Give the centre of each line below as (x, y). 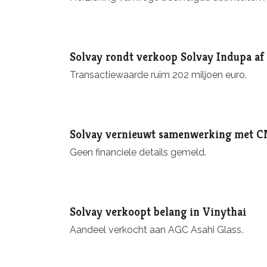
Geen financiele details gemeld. (138, 153)
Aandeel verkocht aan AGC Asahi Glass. (156, 230)
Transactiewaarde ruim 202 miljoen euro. (158, 74)
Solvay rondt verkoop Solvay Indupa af (167, 56)
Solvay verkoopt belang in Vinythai (158, 212)
